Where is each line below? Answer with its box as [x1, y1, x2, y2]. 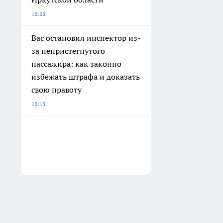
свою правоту [31, 85, 82, 95]
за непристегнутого [31, 46, 105, 56]
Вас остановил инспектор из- [31, 33, 141, 43]
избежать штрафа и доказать [31, 72, 140, 82]
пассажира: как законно [31, 59, 121, 69]
